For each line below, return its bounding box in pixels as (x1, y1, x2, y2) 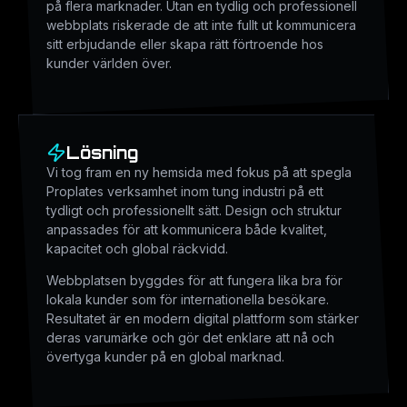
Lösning (66, 142, 138, 163)
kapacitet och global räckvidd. (46, 240, 228, 256)
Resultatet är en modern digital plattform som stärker (46, 311, 359, 327)
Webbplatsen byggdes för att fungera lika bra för (46, 273, 342, 289)
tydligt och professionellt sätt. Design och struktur (46, 202, 342, 218)
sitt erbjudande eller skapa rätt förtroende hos (46, 36, 323, 53)
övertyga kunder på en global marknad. (46, 349, 284, 365)
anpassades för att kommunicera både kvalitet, (46, 221, 327, 237)
